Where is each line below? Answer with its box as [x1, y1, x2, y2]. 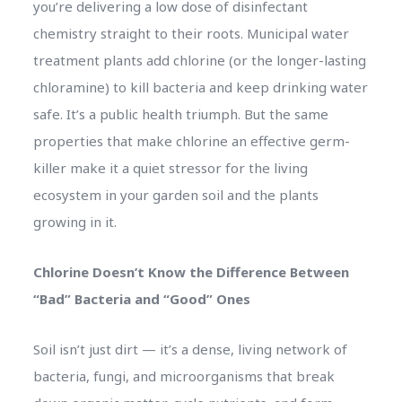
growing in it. [32, 212, 117, 231]
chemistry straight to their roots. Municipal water [32, 23, 349, 42]
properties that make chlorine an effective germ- [32, 131, 350, 150]
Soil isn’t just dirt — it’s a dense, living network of [32, 339, 347, 358]
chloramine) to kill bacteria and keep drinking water [32, 77, 368, 96]
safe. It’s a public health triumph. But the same [32, 104, 328, 123]
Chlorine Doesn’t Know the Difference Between [32, 262, 349, 281]
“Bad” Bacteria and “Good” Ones [32, 289, 250, 308]
